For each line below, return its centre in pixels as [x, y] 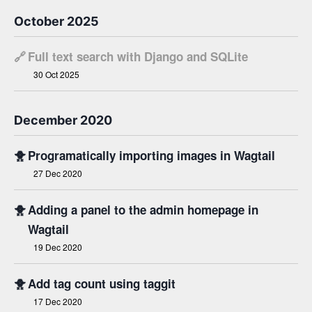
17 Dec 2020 [58, 301]
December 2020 [63, 120]
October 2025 [56, 21]
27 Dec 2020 [58, 173]
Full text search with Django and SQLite [138, 56]
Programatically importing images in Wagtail [151, 155]
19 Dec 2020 [58, 247]
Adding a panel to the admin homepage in [143, 210]
